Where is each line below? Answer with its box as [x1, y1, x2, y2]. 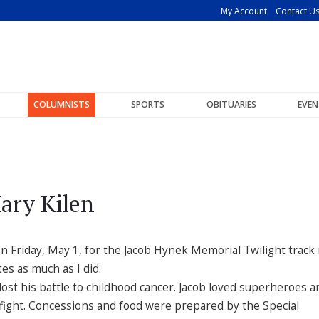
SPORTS [131, 98, 165, 111]
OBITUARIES [206, 98, 256, 111]
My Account [221, 5, 267, 17]
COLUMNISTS [33, 98, 90, 111]
